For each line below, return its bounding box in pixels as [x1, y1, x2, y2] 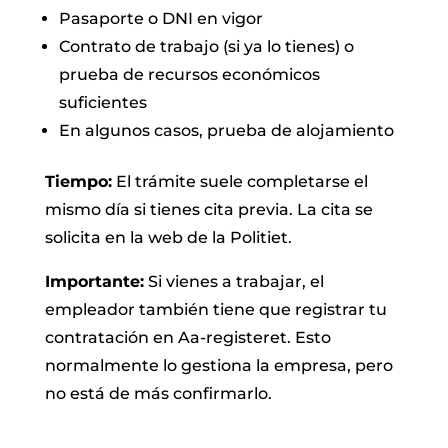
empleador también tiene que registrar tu [44, 299, 387, 319]
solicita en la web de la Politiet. [44, 227, 292, 247]
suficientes [58, 92, 147, 112]
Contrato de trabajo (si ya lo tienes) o [58, 36, 354, 56]
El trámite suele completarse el [111, 171, 368, 191]
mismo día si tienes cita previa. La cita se [44, 199, 373, 219]
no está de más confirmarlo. [44, 383, 272, 403]
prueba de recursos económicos [58, 64, 320, 84]
